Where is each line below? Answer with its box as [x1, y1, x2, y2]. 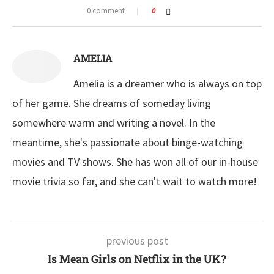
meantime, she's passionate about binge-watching [12, 135, 243, 150]
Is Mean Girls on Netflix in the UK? [48, 251, 226, 267]
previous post [106, 234, 168, 248]
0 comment [87, 6, 125, 17]
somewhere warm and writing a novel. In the [12, 116, 215, 130]
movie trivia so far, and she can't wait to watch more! [12, 174, 257, 189]
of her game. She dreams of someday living [12, 96, 211, 111]
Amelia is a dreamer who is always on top [73, 76, 262, 91]
